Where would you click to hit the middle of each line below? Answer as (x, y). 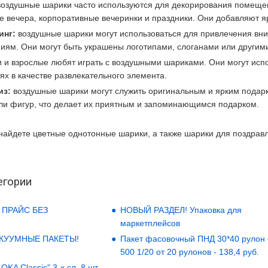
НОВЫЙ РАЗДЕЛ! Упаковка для (181, 210)
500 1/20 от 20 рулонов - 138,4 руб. (190, 252)
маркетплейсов (150, 223)
